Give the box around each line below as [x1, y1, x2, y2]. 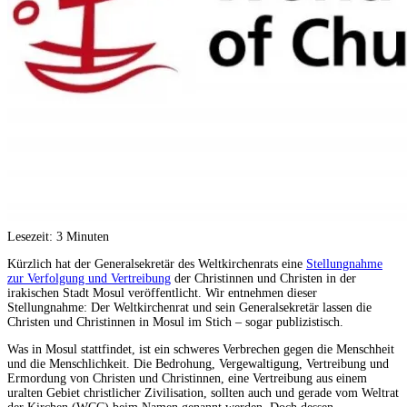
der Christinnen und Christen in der [171, 271, 356, 285]
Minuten [66, 229, 109, 243]
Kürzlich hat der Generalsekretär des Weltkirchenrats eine [7, 256, 306, 271]
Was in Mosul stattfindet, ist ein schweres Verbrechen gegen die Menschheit [7, 342, 394, 356]
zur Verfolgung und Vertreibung [7, 271, 171, 285]
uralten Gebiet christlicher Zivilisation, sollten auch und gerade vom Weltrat [7, 385, 399, 400]
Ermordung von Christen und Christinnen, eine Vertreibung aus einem [7, 371, 367, 385]
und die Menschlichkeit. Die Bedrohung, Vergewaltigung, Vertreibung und [7, 356, 389, 371]
